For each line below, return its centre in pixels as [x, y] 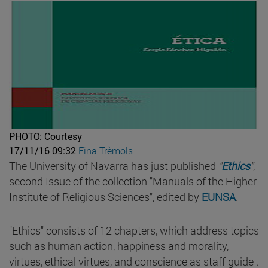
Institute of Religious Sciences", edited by [105, 197]
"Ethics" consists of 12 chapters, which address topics [134, 230]
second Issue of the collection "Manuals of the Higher [133, 181]
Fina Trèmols [106, 150]
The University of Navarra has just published [114, 165]
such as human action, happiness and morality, [119, 246]
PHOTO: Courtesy [45, 136]
